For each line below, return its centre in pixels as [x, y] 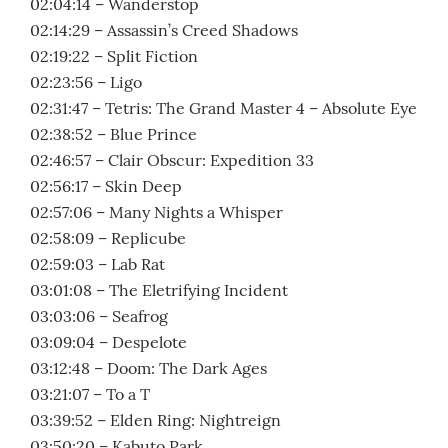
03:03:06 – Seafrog [99, 316]
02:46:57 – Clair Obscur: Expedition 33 [172, 160]
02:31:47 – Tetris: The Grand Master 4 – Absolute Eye [223, 108]
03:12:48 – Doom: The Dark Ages [148, 368]
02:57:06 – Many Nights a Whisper [156, 212]
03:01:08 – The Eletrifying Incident [159, 290]
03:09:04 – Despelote [108, 342]
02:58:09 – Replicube [108, 238]
